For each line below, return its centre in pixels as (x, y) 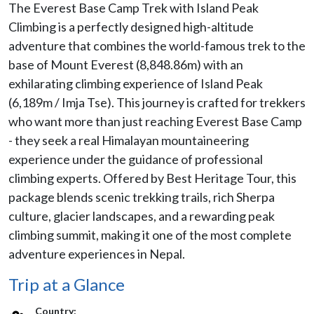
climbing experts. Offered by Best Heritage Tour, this (152, 178)
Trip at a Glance (67, 284)
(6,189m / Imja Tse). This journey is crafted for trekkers (157, 102)
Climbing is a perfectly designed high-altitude (131, 26)
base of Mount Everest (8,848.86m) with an (126, 64)
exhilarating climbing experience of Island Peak (136, 83)
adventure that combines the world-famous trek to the (157, 45)
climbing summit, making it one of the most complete (150, 234)
